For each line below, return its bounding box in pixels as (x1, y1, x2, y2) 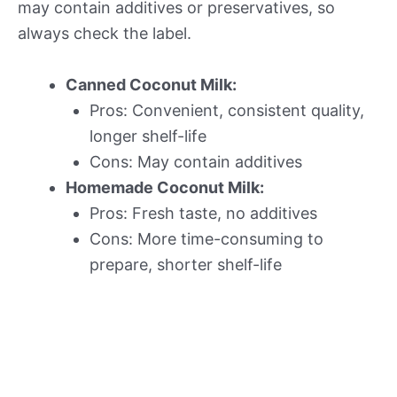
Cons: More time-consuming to (90, 229, 323, 248)
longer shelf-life (90, 126, 206, 145)
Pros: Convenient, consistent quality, (90, 100, 364, 120)
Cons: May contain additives (90, 152, 302, 171)
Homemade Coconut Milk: (66, 177, 264, 197)
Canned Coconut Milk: (66, 74, 237, 94)
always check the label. (18, 24, 191, 43)
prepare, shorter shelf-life (90, 254, 282, 274)
